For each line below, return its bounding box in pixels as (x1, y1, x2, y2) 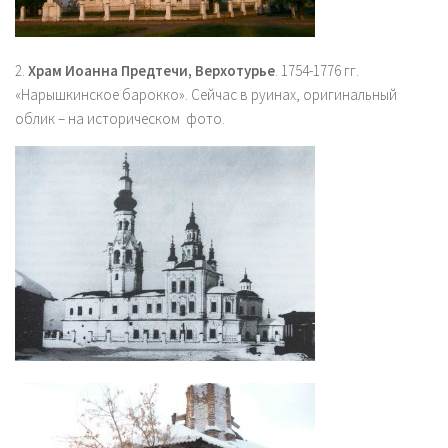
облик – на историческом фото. (15, 109, 225, 128)
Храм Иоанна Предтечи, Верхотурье (28, 61, 275, 80)
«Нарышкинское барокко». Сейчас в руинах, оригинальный (15, 85, 397, 104)
